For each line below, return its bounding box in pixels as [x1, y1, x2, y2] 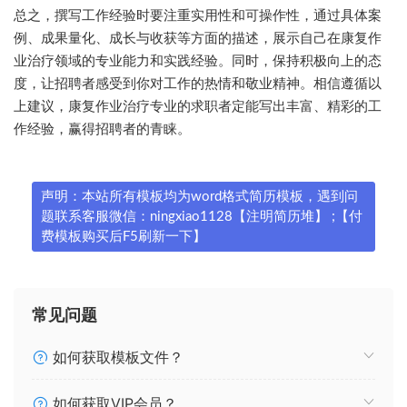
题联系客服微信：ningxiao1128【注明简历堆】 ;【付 [41, 209, 362, 223]
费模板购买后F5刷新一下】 [41, 229, 206, 243]
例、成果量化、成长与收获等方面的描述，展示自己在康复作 [14, 29, 382, 46]
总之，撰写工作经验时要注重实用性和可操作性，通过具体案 [14, 6, 382, 24]
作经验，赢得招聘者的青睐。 [14, 120, 191, 137]
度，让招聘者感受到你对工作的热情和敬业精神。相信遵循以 [14, 74, 382, 92]
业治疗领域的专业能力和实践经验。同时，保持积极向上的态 [14, 52, 382, 69]
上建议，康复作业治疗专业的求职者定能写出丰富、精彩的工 [14, 97, 382, 114]
